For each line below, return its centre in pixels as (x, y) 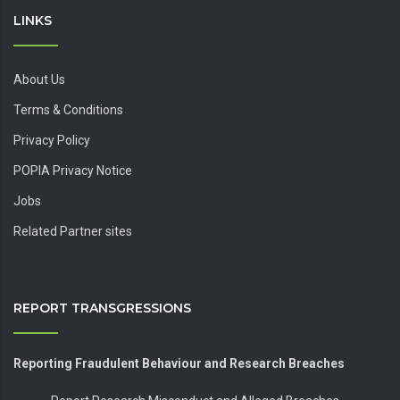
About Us (39, 79)
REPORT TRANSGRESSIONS (102, 308)
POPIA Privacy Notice (73, 171)
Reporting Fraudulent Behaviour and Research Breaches (179, 363)
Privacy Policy (52, 140)
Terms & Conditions (68, 110)
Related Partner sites (73, 231)
